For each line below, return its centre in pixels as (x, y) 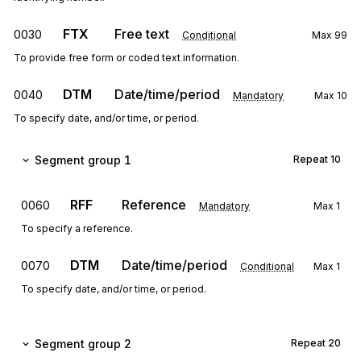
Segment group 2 (83, 344)
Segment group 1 (83, 160)
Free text (142, 34)
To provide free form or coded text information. (127, 58)
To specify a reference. (77, 228)
